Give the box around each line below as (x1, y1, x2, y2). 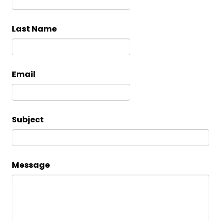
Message (12, 159, 50, 171)
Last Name (12, 23, 57, 35)
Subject (12, 113, 44, 125)
